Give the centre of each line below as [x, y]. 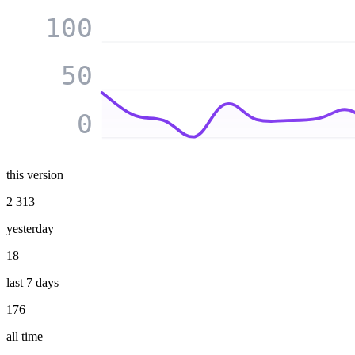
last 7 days [32, 282]
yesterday [30, 228]
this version [35, 174]
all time [25, 336]
